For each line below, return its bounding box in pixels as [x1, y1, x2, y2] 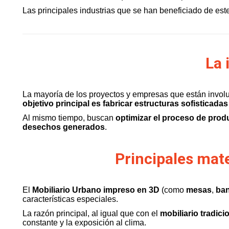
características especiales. [22, 195, 118, 203]
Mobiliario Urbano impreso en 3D [32, 186, 159, 194]
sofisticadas [181, 99, 228, 108]
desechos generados [22, 123, 105, 131]
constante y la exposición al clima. [22, 218, 146, 227]
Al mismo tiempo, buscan [22, 113, 116, 122]
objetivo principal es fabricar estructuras [22, 99, 179, 108]
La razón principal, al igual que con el [22, 209, 160, 218]
